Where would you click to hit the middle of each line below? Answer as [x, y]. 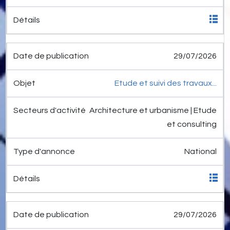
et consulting [192, 124]
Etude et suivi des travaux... [166, 83]
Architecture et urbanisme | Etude [153, 111]
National [200, 152]
